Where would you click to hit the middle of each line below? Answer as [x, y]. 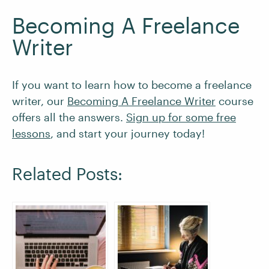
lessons [31, 133]
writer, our [40, 101]
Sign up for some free [181, 117]
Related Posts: [67, 174]
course [234, 101]
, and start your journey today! [129, 133]
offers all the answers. [69, 117]
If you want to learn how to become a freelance [132, 85]
